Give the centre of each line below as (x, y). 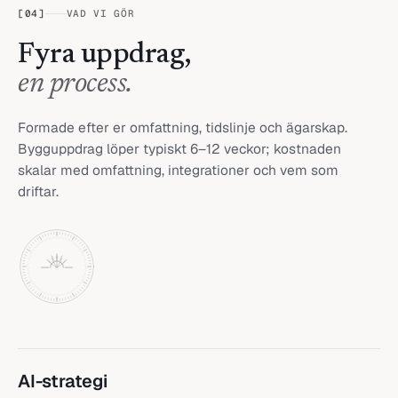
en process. (75, 84)
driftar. (38, 191)
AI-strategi (63, 381)
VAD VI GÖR (100, 13)
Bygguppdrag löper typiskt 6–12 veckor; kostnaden (179, 148)
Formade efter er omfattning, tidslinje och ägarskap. (183, 127)
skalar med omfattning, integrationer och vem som (178, 170)
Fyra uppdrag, (105, 55)
